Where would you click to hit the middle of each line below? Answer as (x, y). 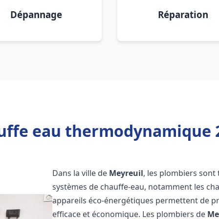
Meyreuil (126, 173)
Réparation (183, 14)
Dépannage (36, 14)
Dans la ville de (81, 173)
